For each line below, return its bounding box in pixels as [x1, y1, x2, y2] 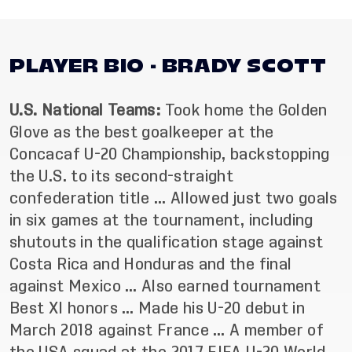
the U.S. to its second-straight [9, 168, 234, 184]
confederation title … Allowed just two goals [9, 190, 338, 206]
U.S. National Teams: [9, 102, 165, 118]
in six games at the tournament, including [9, 212, 313, 228]
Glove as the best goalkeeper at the [9, 124, 274, 140]
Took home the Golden [164, 102, 328, 118]
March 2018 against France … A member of [9, 322, 324, 338]
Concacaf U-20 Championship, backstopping [9, 146, 330, 162]
